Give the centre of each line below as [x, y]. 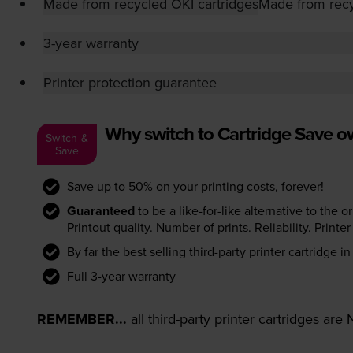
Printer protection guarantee [130, 83]
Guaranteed [100, 211]
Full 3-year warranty [121, 276]
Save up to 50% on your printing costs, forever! [195, 186]
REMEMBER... [82, 320]
